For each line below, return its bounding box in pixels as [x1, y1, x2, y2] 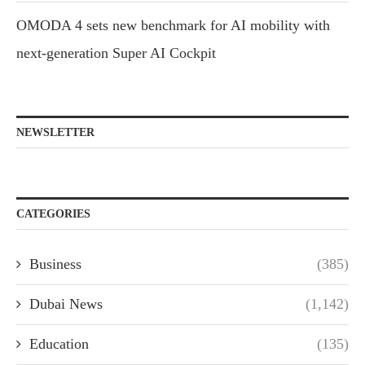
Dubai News [29, 296, 103, 313]
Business [29, 256, 81, 273]
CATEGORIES [16, 208, 90, 221]
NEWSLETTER [16, 126, 95, 139]
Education [29, 336, 89, 353]
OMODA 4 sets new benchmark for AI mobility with [16, 17, 330, 34]
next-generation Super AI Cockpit [16, 45, 216, 62]
